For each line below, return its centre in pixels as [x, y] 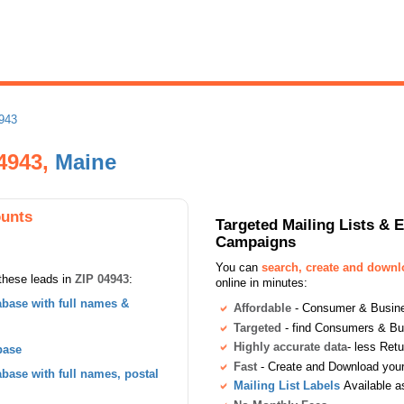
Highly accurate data [290, 347]
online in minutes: [262, 283]
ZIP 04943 [102, 279]
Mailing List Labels [287, 386]
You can [239, 267]
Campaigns [256, 242]
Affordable [262, 308]
